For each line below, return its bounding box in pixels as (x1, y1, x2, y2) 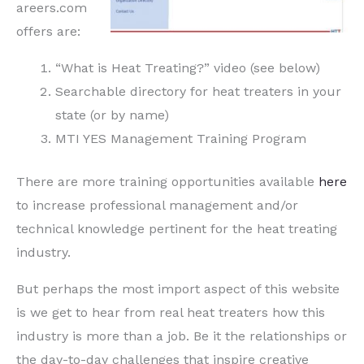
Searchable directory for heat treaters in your (55, 83, 341, 99)
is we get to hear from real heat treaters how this (16, 304, 325, 320)
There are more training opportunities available (16, 173, 318, 189)
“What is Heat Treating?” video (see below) (55, 59, 320, 76)
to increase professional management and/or (16, 197, 298, 213)
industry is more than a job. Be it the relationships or (16, 327, 347, 344)
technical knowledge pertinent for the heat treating (16, 220, 337, 236)
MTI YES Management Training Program (55, 130, 306, 146)
